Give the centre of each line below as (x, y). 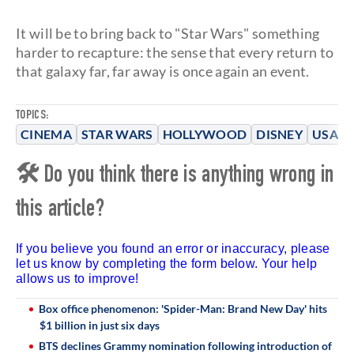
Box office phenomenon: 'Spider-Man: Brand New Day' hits (183, 308)
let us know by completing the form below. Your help (167, 263)
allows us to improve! (77, 278)
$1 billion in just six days (100, 325)
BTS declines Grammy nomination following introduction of (185, 345)
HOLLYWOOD (205, 134)
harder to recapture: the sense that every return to (175, 52)
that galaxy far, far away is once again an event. (163, 71)
